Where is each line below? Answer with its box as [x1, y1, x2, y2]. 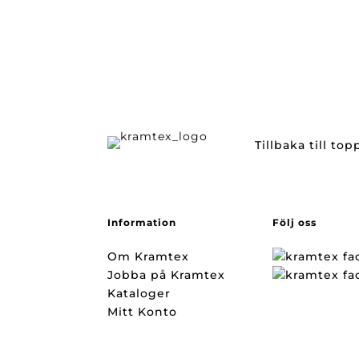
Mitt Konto [107, 305, 178, 319]
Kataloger [107, 286, 171, 301]
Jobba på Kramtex [107, 268, 226, 282]
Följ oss [272, 216, 317, 228]
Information [107, 216, 177, 228]
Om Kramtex [107, 249, 190, 264]
